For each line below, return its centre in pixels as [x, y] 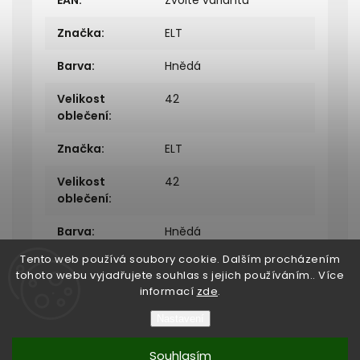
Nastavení [180, 319]
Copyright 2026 [74, 337]
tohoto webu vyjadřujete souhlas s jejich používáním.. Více [180, 275]
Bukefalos [150, 337]
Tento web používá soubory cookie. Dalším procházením [180, 259]
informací [168, 291]
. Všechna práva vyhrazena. [260, 337]
